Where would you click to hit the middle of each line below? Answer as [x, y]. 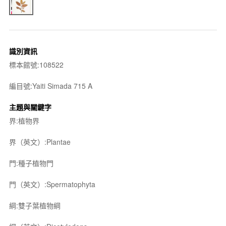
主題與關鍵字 [30, 107]
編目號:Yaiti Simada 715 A [50, 86]
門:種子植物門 [31, 163]
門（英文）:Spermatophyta [52, 184]
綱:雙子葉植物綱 [35, 205]
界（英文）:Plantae [40, 142]
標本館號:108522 [36, 64]
